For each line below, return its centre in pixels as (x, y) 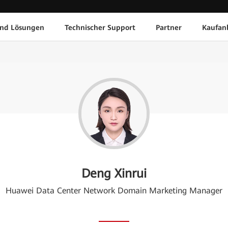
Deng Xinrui (114, 174)
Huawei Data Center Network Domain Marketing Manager (114, 191)
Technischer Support (100, 27)
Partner (169, 27)
